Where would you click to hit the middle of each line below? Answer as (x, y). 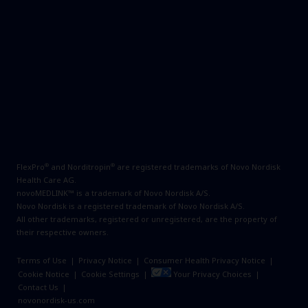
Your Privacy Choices (212, 274)
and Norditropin (80, 167)
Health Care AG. (47, 180)
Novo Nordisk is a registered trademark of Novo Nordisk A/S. (132, 206)
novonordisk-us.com (56, 300)
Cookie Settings (110, 274)
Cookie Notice (44, 274)
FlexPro (31, 167)
